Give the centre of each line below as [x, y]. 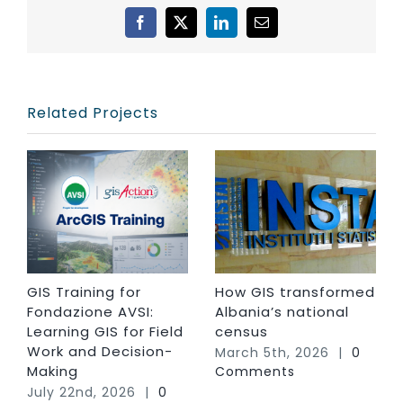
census [242, 332]
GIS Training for [84, 292]
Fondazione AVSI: [90, 312]
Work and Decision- [100, 352]
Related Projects [93, 112]
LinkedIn [250, 28]
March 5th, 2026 [272, 353]
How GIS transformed [295, 292]
